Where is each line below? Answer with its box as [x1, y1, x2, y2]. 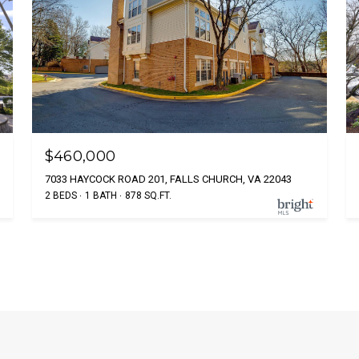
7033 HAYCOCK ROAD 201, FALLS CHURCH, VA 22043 [44, 172, 292, 185]
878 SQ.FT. [124, 189, 171, 201]
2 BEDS [44, 189, 77, 201]
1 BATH [84, 189, 117, 201]
